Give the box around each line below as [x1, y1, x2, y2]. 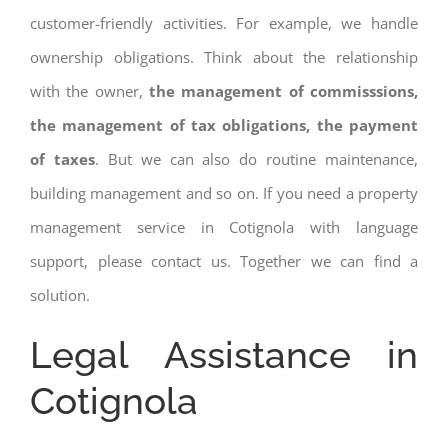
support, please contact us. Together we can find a [30, 250, 418, 271]
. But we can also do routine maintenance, [94, 148, 418, 169]
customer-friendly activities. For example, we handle [30, 12, 418, 33]
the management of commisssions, [142, 80, 419, 101]
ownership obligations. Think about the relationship [30, 46, 418, 67]
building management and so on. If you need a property [30, 182, 418, 203]
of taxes [30, 148, 95, 169]
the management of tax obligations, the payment [30, 114, 418, 135]
